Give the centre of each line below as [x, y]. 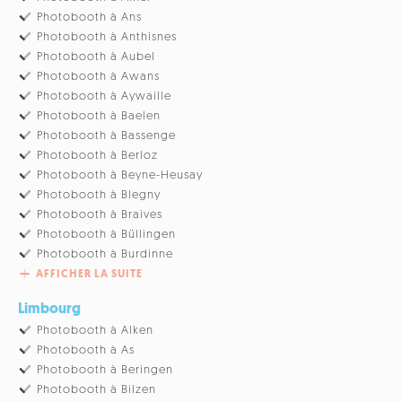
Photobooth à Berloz [98, 156]
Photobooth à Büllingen [107, 235]
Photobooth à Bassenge [107, 136]
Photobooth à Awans [99, 77]
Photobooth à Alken [96, 331]
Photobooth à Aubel [96, 57]
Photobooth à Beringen [105, 371]
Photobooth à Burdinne [105, 255]
